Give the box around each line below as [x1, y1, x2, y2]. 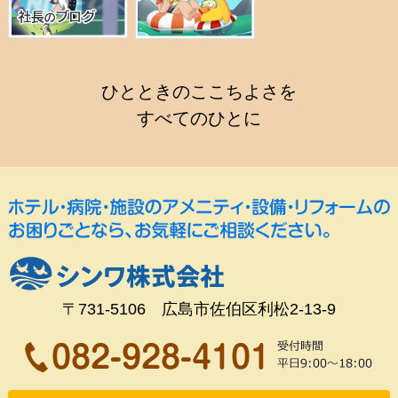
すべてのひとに [136, 107, 261, 128]
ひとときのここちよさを [100, 81, 297, 101]
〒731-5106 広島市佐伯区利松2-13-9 [61, 299, 336, 318]
